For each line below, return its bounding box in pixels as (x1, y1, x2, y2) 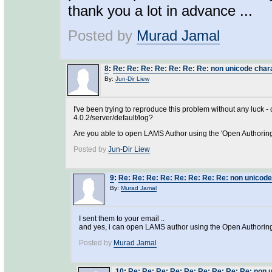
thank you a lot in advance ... (68, 2, 253, 19)
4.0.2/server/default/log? (73, 114, 153, 122)
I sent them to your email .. (79, 214, 165, 223)
